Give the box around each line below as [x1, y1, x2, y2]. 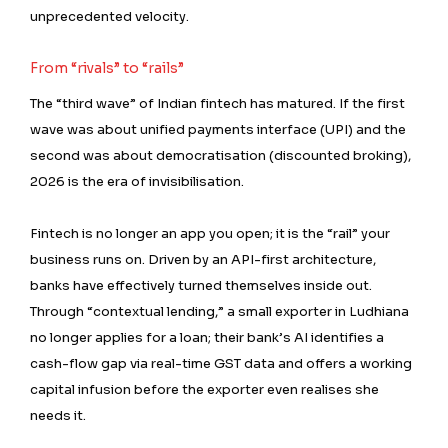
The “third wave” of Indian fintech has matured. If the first [30, 95, 405, 113]
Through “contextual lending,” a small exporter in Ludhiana [30, 303, 409, 321]
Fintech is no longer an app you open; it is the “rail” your [30, 225, 390, 243]
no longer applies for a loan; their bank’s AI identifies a [30, 329, 384, 347]
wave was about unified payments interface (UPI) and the [30, 121, 406, 139]
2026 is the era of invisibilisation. [30, 173, 244, 191]
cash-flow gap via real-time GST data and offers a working [30, 355, 412, 373]
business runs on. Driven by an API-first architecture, [30, 251, 376, 269]
